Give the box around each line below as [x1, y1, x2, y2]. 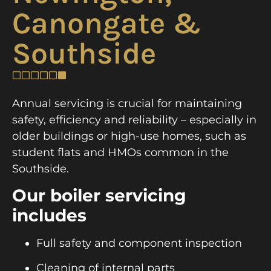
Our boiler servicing [12, 185, 186, 206]
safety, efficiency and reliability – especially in [12, 113, 256, 126]
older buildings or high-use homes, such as [12, 129, 246, 143]
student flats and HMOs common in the [12, 145, 229, 159]
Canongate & [12, 5, 201, 41]
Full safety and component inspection [36, 237, 242, 250]
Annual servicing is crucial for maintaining [12, 96, 242, 110]
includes [12, 205, 87, 226]
